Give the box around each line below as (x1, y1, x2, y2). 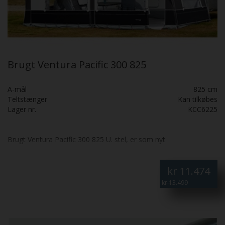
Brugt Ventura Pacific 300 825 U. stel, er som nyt (8, 134, 165, 144)
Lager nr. (8, 104, 36, 114)
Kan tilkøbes (178, 94, 217, 104)
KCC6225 (188, 104, 217, 114)
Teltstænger (8, 94, 47, 104)
